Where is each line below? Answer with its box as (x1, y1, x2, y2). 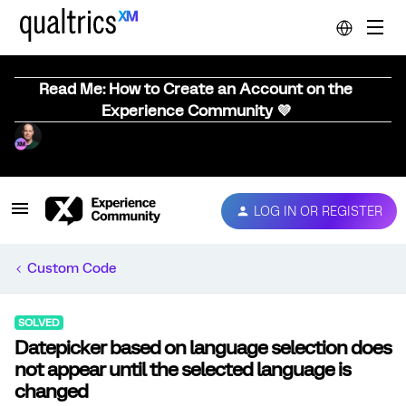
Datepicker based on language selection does (14, 336, 391, 359)
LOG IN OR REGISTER (254, 203, 382, 218)
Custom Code (27, 260, 116, 276)
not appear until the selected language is (14, 358, 351, 381)
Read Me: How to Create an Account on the (39, 80, 353, 98)
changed (14, 380, 88, 402)
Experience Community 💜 (101, 101, 291, 120)
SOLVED (18, 316, 60, 329)
